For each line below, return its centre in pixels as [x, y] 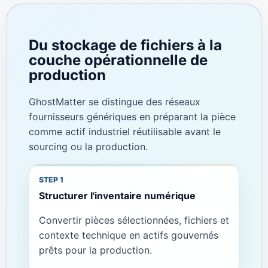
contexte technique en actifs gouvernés [128, 235]
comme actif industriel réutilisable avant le [124, 131]
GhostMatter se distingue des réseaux [114, 101]
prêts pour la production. [95, 250]
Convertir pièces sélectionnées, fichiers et [134, 220]
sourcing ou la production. [88, 146]
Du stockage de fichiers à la [125, 45]
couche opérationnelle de [118, 60]
